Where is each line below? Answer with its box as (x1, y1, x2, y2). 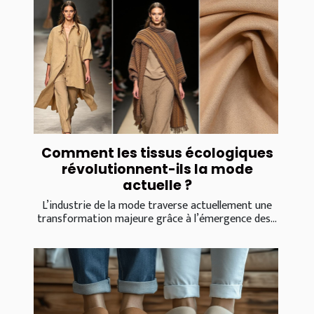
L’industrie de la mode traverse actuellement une (42, 196, 272, 215)
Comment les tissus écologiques (41, 143, 273, 163)
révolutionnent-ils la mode (61, 159, 253, 179)
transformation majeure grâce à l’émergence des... (37, 209, 277, 228)
